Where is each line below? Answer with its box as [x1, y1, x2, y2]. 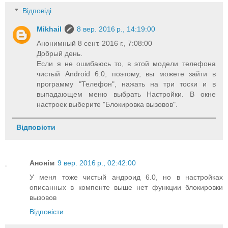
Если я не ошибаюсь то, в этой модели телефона [37, 60, 216, 68]
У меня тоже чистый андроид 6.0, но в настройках [30, 173, 223, 182]
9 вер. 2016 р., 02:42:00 [58, 159, 136, 167]
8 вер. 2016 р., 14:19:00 [77, 25, 156, 34]
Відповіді [22, 7, 52, 15]
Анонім [30, 159, 54, 167]
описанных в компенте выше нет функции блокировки [30, 183, 223, 192]
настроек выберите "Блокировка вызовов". [37, 100, 178, 109]
